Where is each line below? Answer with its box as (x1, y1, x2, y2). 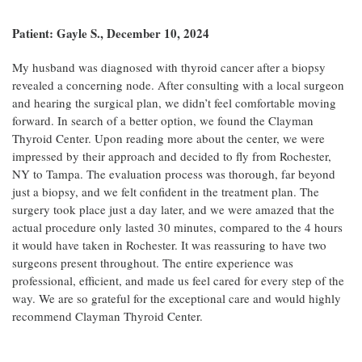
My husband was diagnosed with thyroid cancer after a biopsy (12, 59, 326, 75)
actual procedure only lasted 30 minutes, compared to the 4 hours (12, 219, 343, 235)
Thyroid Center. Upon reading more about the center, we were (12, 130, 325, 146)
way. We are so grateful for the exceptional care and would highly (12, 290, 341, 306)
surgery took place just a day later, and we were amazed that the (12, 201, 335, 217)
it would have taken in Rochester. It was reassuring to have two (12, 237, 326, 253)
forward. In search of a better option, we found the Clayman (12, 112, 314, 128)
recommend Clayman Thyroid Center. (12, 308, 203, 324)
